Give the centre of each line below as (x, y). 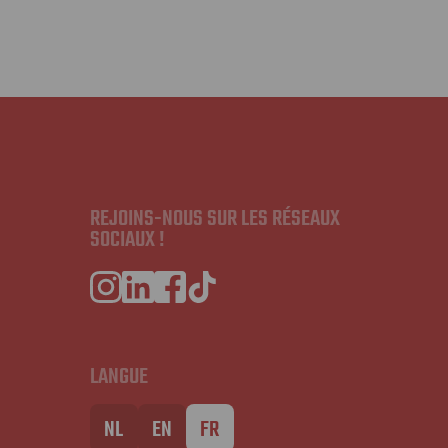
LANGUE (118, 376)
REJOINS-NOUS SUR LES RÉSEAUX (214, 218)
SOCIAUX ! (127, 239)
